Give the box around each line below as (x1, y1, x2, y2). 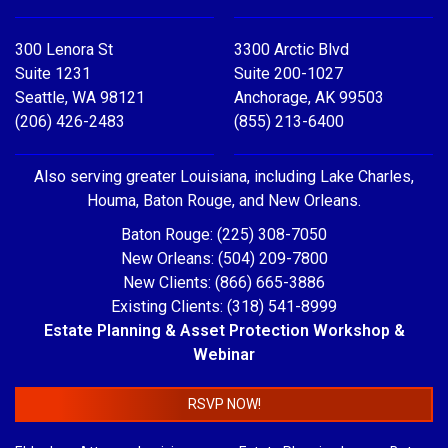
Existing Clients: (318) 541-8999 (111, 297, 337, 317)
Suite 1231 (15, 64, 91, 84)
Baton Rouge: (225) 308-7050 (121, 225, 327, 245)
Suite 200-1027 (234, 64, 343, 84)
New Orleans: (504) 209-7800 (120, 249, 328, 269)
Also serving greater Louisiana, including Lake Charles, (34, 167, 414, 187)
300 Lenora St (15, 40, 113, 60)
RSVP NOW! (187, 396, 261, 413)
